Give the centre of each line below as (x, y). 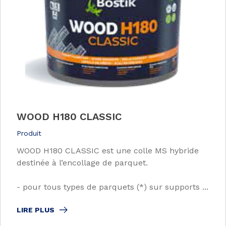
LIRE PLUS (36, 210)
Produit (29, 133)
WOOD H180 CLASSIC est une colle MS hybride (108, 151)
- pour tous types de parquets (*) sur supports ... (112, 187)
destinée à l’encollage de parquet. (82, 163)
